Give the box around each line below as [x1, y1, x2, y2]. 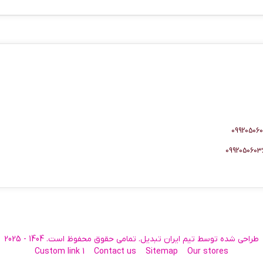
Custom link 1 [35, 246, 85, 257]
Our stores [187, 246, 228, 257]
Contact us [94, 246, 136, 257]
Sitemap [146, 246, 178, 257]
